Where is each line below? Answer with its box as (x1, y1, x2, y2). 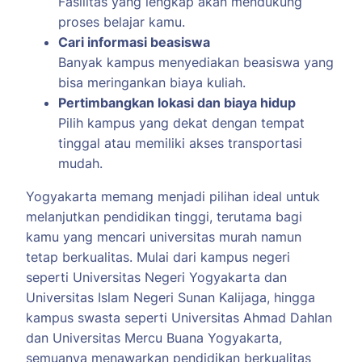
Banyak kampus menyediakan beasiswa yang (58, 54, 334, 71)
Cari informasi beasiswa (58, 34, 210, 51)
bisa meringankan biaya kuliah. (58, 74, 246, 91)
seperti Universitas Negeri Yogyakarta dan (26, 269, 287, 286)
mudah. (58, 155, 103, 172)
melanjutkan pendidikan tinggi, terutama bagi (26, 208, 302, 225)
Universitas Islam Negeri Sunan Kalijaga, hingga (26, 289, 315, 306)
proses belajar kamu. (58, 14, 185, 31)
